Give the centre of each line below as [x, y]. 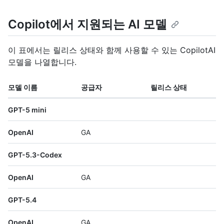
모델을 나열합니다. [42, 62]
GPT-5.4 [22, 200]
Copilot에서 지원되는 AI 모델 [87, 24]
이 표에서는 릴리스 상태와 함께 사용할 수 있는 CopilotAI [112, 50]
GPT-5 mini [27, 110]
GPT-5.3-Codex [35, 155]
